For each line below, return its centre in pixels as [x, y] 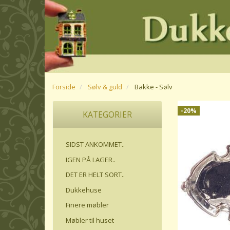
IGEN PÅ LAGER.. [91, 159]
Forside [64, 87]
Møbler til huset [90, 220]
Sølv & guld [105, 87]
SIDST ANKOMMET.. [95, 144]
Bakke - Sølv [154, 87]
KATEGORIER [107, 115]
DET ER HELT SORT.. [95, 174]
